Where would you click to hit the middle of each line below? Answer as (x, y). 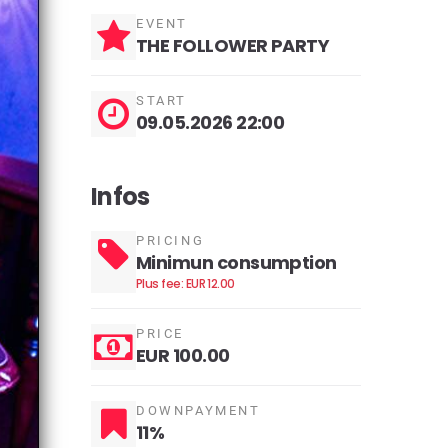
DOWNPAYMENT (198, 410)
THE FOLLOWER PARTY (233, 45)
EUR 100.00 (183, 355)
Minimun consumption (236, 262)
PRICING (170, 240)
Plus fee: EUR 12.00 (185, 283)
